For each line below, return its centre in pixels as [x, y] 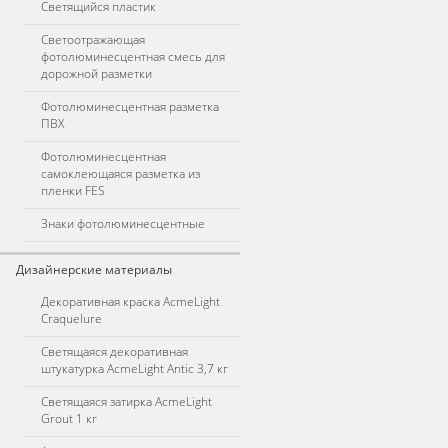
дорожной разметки [96, 73]
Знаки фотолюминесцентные [123, 223]
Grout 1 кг [69, 418]
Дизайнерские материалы [94, 269]
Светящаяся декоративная [114, 351]
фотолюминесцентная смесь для [133, 56]
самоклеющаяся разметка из [120, 173]
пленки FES [73, 190]
